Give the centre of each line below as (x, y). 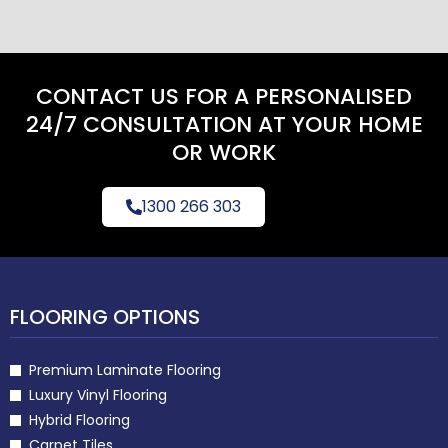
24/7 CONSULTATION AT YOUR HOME (224, 124)
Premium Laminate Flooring (124, 369)
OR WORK (224, 152)
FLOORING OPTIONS (105, 316)
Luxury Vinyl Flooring (97, 394)
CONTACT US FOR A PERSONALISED (224, 96)
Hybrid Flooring (79, 419)
